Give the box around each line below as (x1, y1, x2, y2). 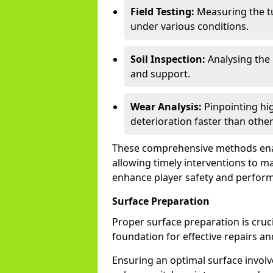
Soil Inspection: (130, 52, 205, 66)
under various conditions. (130, 19, 249, 33)
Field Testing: (130, 5, 194, 18)
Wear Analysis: (130, 100, 202, 113)
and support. (130, 67, 190, 80)
